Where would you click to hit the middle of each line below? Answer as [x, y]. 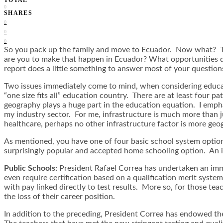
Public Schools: [31, 168]
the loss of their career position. [59, 196]
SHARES [18, 13]
